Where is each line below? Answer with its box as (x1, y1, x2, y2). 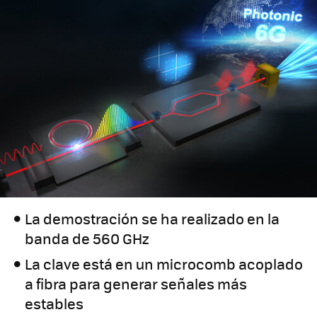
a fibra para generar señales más (25, 273, 248, 294)
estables (25, 293, 84, 314)
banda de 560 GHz (25, 228, 150, 249)
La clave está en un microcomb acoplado (25, 253, 304, 275)
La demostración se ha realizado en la (25, 208, 280, 229)
